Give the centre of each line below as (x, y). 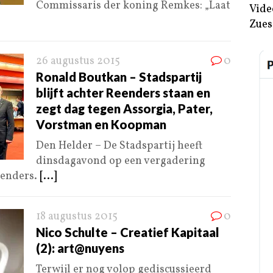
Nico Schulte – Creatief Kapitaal (128, 232)
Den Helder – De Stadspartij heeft (119, 146)
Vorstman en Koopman (101, 125)
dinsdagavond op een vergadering (121, 161)
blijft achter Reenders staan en (123, 93)
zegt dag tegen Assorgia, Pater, (124, 109)
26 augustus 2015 (78, 62)
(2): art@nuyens (80, 248)
